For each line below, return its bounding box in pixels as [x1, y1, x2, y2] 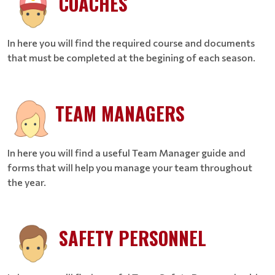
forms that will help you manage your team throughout [7, 161, 252, 173]
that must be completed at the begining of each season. [7, 52, 255, 63]
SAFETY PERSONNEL [59, 224, 206, 252]
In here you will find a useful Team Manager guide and [7, 147, 246, 158]
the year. [7, 176, 46, 188]
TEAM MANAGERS [55, 99, 185, 127]
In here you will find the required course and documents [7, 37, 255, 48]
